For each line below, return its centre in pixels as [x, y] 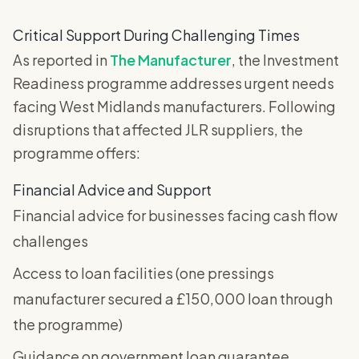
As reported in [61, 60]
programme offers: [77, 153]
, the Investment [285, 60]
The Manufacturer [171, 60]
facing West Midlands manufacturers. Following [174, 107]
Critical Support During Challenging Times [156, 35]
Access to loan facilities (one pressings [143, 273]
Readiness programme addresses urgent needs [173, 83]
